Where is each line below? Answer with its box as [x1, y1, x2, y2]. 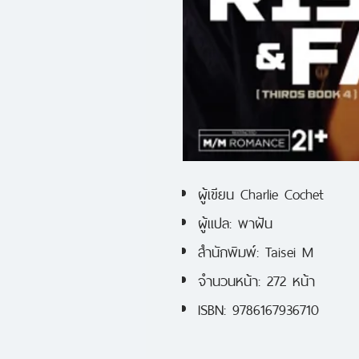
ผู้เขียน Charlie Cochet [198, 179, 324, 205]
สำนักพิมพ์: [198, 236, 259, 263]
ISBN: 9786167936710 [198, 294, 319, 321]
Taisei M [259, 236, 313, 263]
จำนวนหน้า [198, 265, 258, 292]
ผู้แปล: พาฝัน [198, 208, 272, 234]
